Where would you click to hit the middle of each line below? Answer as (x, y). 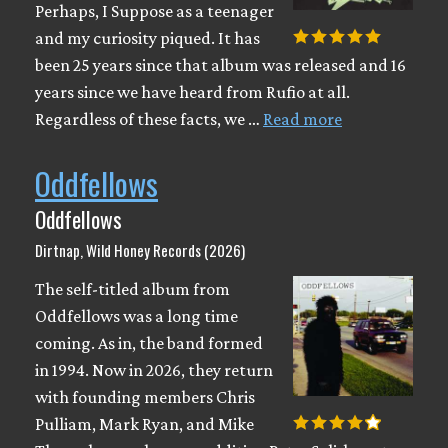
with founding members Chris (145, 396)
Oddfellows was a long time (136, 315)
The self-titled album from (132, 288)
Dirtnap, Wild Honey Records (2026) (140, 249)
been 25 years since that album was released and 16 (220, 64)
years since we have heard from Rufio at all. (192, 91)
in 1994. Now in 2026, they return (154, 369)
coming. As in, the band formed (149, 342)
